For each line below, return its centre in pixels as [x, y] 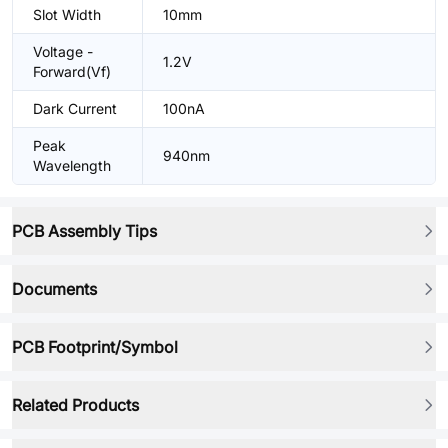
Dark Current [75, 108]
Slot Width [67, 14]
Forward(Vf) [72, 71]
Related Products [75, 405]
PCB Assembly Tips [84, 231]
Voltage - [63, 51]
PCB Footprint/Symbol [95, 347]
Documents [54, 289]
